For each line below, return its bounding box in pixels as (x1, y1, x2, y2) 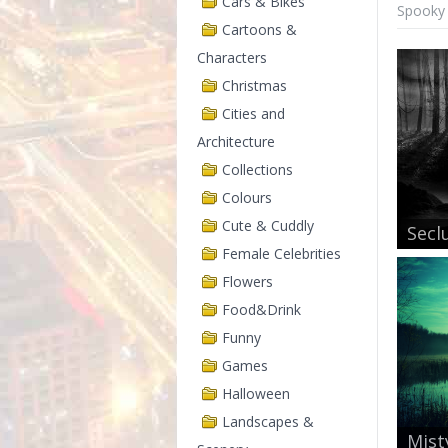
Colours (222, 188, 272, 207)
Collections (222, 160, 293, 179)
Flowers (222, 272, 273, 291)
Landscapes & (222, 412, 314, 431)
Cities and (222, 104, 285, 123)
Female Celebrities (222, 244, 341, 263)
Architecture (197, 132, 275, 151)
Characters (197, 48, 267, 67)
